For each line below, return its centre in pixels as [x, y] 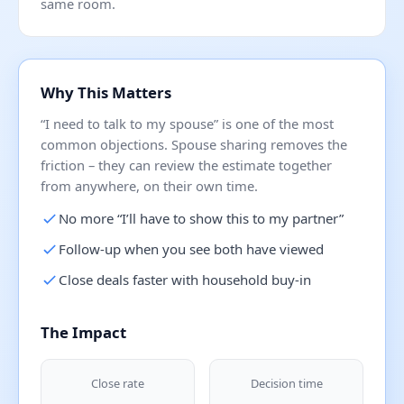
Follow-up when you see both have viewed [191, 249]
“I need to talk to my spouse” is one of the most [187, 124]
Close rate [118, 384]
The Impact [83, 333]
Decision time [286, 384]
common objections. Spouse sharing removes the [194, 145]
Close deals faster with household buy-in [185, 280]
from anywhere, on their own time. [149, 186]
